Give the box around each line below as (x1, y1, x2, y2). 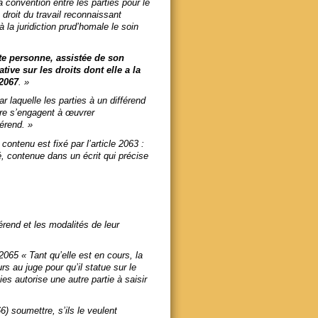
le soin (111, 21, 138, 33)
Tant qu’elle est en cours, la (28, 250, 143, 261)
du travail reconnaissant (23, 9, 121, 21)
